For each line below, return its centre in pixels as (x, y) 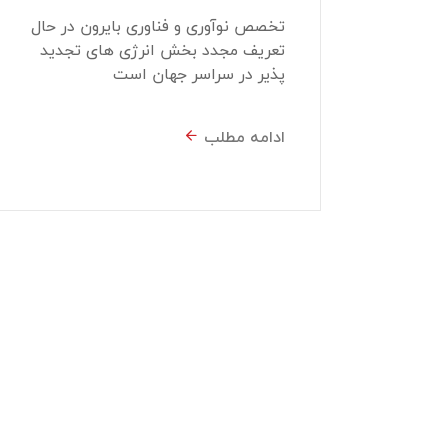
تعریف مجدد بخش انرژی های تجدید (162, 49)
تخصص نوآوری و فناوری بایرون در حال (158, 25)
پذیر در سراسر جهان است (199, 73)
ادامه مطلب (244, 137)
